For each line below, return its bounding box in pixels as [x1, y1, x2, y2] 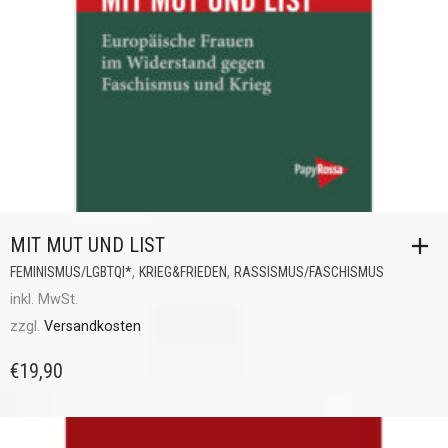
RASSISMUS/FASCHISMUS [234, 264, 384, 280]
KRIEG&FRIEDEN [139, 264, 227, 280]
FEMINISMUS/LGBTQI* [10, 264, 132, 280]
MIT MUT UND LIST [10, 233, 165, 257]
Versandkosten [44, 318, 141, 335]
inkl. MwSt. [10, 291, 78, 308]
